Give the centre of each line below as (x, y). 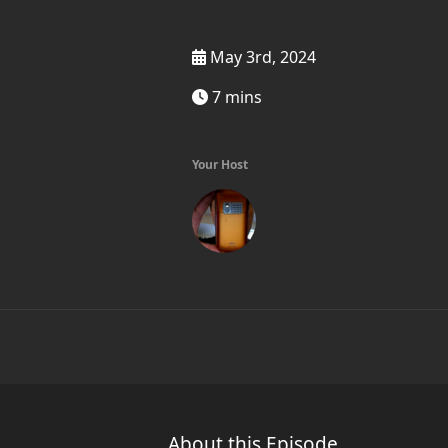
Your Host (220, 164)
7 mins (235, 97)
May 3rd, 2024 (261, 57)
